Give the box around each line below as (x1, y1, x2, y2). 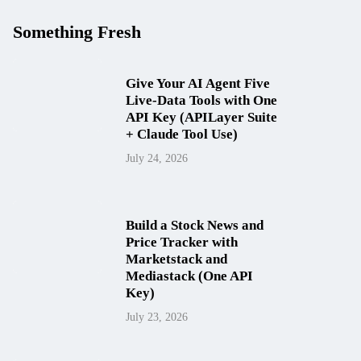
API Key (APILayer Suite (126, 110, 277, 125)
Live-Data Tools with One (126, 93, 277, 108)
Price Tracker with (126, 234, 238, 250)
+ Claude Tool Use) (126, 127, 238, 142)
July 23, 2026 (126, 311, 188, 323)
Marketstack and (126, 251, 227, 267)
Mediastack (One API (126, 268, 253, 284)
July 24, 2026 (126, 152, 188, 164)
